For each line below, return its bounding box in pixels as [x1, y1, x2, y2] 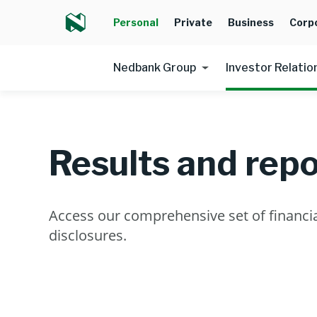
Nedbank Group [113, 61, 196, 74]
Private [174, 16, 212, 28]
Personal [113, 16, 158, 28]
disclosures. [48, 226, 127, 246]
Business [228, 16, 274, 28]
